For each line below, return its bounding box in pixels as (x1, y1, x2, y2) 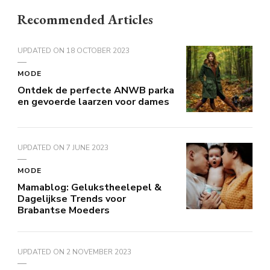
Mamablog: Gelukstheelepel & (17, 181, 162, 195)
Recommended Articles (17, 11, 153, 29)
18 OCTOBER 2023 (66, 46, 130, 56)
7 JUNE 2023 (66, 143, 108, 153)
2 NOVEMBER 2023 (66, 247, 131, 257)
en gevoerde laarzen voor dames (17, 95, 169, 109)
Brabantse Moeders (17, 204, 110, 218)
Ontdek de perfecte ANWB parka (17, 84, 174, 98)
